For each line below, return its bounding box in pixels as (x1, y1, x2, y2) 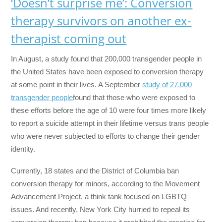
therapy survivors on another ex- (11, 12, 192, 29)
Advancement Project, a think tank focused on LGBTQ (11, 192, 187, 201)
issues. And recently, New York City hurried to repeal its (11, 205, 190, 214)
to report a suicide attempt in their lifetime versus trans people (11, 118, 209, 127)
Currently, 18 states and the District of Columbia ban (11, 166, 179, 175)
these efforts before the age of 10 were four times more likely (11, 106, 207, 114)
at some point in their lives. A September (11, 80, 143, 89)
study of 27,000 (142, 80, 192, 89)
